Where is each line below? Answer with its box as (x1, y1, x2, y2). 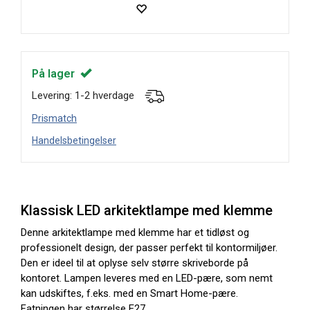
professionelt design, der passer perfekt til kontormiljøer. (21, 241, 277, 254)
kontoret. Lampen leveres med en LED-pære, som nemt (21, 272, 273, 284)
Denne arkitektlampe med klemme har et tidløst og (21, 226, 249, 239)
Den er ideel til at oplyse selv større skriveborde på (21, 257, 248, 269)
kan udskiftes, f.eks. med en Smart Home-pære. (21, 287, 238, 300)
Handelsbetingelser (32, 135, 116, 146)
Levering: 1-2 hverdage (32, 89, 145, 102)
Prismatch (32, 113, 77, 124)
